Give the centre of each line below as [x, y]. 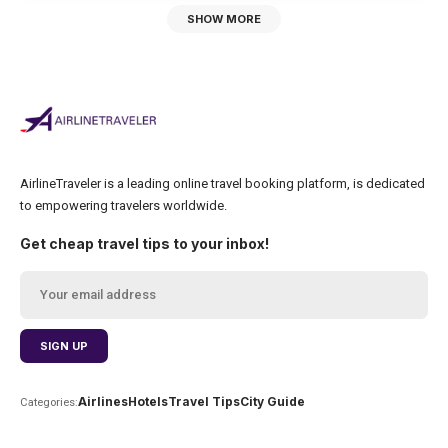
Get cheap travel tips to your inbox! [144, 243]
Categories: [49, 402]
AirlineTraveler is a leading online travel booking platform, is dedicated [222, 183]
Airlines [103, 402]
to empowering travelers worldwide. [123, 205]
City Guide [272, 402]
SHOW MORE [224, 18]
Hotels [148, 402]
